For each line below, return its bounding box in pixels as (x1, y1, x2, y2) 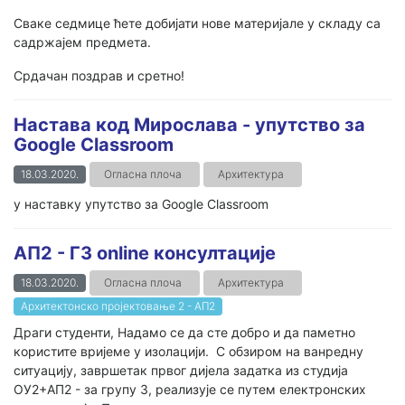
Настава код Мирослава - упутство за (14, 114, 365, 136)
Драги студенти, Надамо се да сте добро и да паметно (14, 325, 355, 340)
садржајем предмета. (14, 34, 151, 50)
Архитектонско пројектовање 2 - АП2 (21, 299, 215, 313)
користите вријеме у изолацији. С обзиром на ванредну (14, 344, 363, 359)
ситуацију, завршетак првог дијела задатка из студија (14, 363, 348, 378)
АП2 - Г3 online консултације (14, 242, 276, 264)
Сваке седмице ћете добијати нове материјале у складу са (14, 15, 381, 31)
